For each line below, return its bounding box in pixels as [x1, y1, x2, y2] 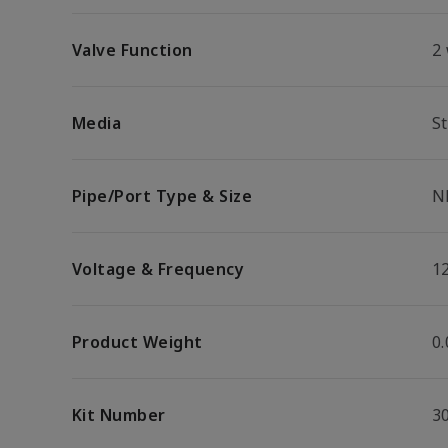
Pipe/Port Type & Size [72, 185, 253, 207]
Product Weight [72, 331, 203, 353]
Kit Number [72, 404, 166, 426]
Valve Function [72, 39, 193, 61]
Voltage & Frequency [72, 258, 245, 280]
